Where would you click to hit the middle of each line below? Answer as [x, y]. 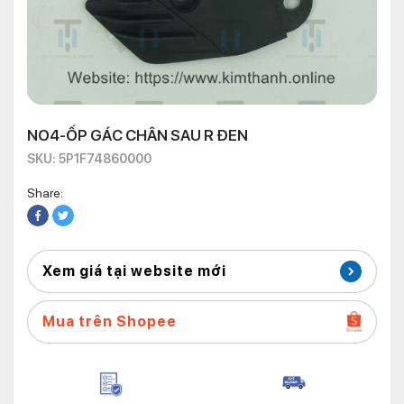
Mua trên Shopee [110, 321]
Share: [45, 193]
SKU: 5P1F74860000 [89, 159]
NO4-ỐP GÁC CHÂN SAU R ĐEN [138, 135]
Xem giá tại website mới [134, 271]
